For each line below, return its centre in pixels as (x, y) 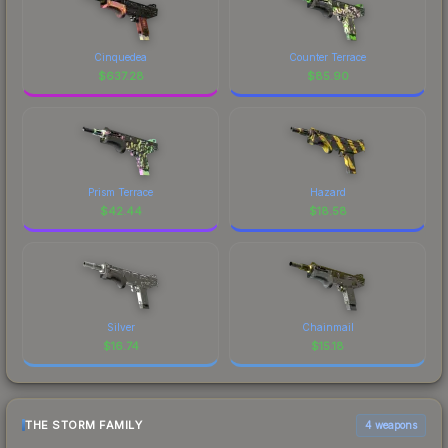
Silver (120, 326)
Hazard (327, 191)
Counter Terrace (327, 56)
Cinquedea (120, 56)
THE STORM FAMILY (83, 425)
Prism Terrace (120, 191)
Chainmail (327, 326)
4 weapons (391, 424)
